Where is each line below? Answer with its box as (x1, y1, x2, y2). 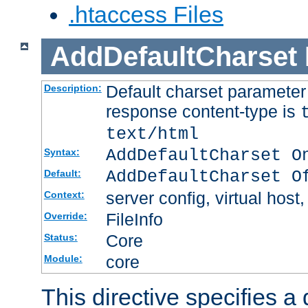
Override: (43, 210, 87, 222)
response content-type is (105, 102, 300, 122)
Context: (43, 189, 85, 201)
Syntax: (43, 146, 80, 158)
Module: (43, 253, 82, 265)
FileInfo (105, 210, 163, 230)
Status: (43, 232, 78, 243)
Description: (43, 82, 102, 94)
